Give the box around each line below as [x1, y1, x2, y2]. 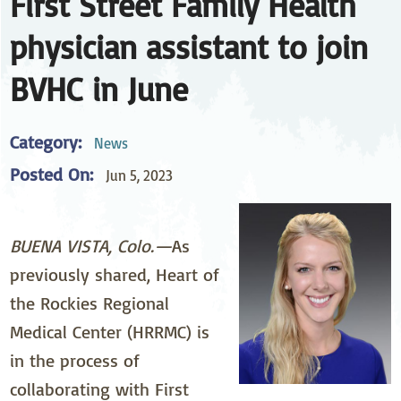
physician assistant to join [10, 25, 369, 67]
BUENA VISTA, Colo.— [10, 235, 173, 258]
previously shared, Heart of [10, 263, 220, 286]
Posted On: [10, 163, 94, 186]
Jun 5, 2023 [105, 165, 173, 184]
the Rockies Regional [10, 292, 170, 315]
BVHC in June [10, 67, 189, 109]
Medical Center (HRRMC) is [10, 320, 210, 344]
